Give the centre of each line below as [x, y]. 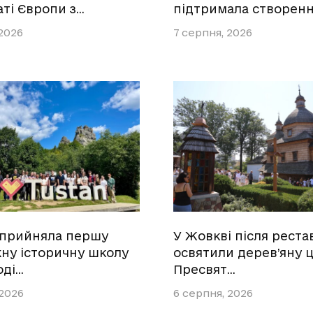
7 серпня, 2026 [213, 33]
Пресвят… [204, 270]
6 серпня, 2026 [213, 293]
